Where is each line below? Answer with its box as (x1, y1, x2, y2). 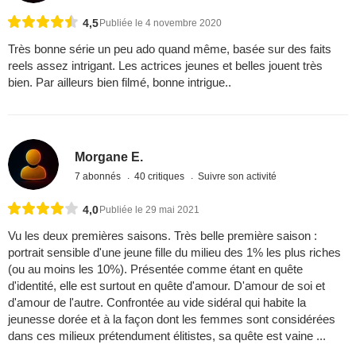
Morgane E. (75, 150, 144, 164)
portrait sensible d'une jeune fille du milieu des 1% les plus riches (8, 245, 341, 259)
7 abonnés (75, 171, 124, 183)
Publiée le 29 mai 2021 (99, 203, 199, 215)
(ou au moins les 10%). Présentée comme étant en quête (8, 261, 303, 276)
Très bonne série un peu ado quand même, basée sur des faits (8, 41, 331, 56)
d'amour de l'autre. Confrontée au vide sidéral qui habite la (8, 295, 306, 309)
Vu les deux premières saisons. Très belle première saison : (8, 228, 317, 242)
